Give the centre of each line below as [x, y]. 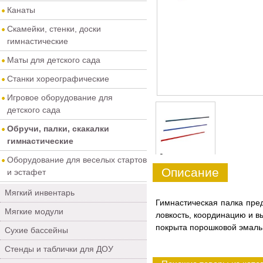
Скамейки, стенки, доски [54, 29]
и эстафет [26, 172]
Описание [190, 172]
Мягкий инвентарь [40, 193]
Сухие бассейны [36, 230]
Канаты [21, 10]
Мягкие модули [34, 211]
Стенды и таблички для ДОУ [59, 249]
